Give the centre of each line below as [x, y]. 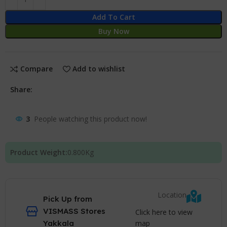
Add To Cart [113, 17]
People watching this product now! [91, 119]
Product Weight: [39, 152]
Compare [36, 69]
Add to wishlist [99, 69]
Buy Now [113, 31]
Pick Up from [68, 199]
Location [172, 195]
